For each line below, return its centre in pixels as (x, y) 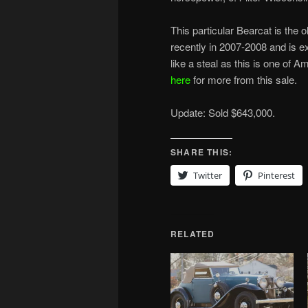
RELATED (193, 233)
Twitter (208, 175)
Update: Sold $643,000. (223, 113)
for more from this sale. (244, 80)
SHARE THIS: (202, 152)
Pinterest (276, 175)
